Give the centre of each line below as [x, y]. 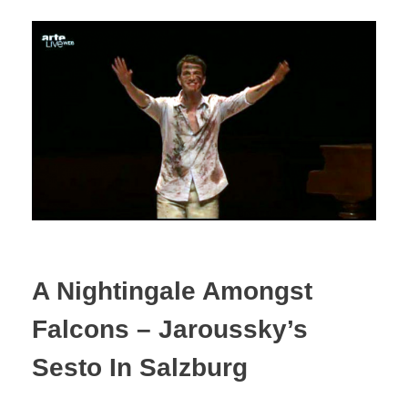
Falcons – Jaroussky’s [170, 329]
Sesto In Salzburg [140, 367]
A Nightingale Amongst [172, 291]
